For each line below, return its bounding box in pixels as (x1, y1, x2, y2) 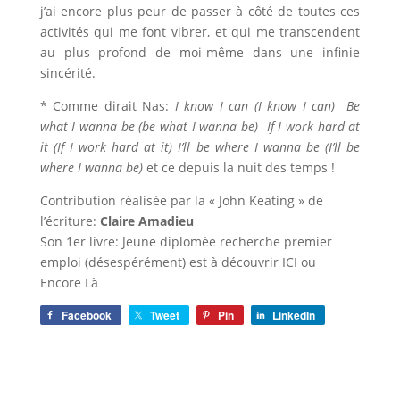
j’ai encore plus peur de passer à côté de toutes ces (39, 3, 361, 20)
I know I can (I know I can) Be (169, 97, 361, 114)
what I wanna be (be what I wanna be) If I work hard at (39, 118, 361, 135)
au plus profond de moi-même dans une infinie (39, 44, 361, 61)
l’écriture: (39, 212, 100, 229)
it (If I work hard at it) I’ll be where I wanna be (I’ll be (39, 138, 361, 155)
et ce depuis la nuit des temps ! (142, 159, 335, 176)
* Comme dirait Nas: (39, 97, 170, 114)
